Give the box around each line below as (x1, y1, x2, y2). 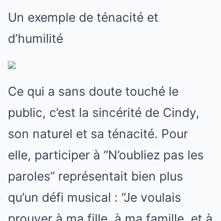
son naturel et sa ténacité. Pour (8, 126, 188, 141)
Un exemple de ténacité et (8, 9, 158, 25)
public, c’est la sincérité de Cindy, (8, 105, 199, 120)
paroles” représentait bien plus (8, 168, 183, 184)
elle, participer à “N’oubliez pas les (8, 147, 204, 162)
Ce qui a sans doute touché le (8, 83, 179, 99)
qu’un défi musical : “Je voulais (8, 189, 181, 205)
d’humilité (8, 31, 63, 46)
